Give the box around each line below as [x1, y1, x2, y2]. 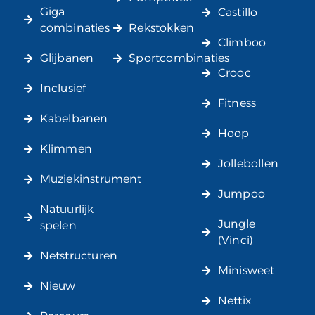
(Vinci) [217, 233, 254, 247]
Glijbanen [39, 51, 94, 65]
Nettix [217, 294, 252, 308]
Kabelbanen [39, 112, 108, 126]
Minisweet [217, 264, 275, 278]
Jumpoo [217, 187, 266, 201]
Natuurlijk [39, 202, 94, 217]
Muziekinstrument [39, 172, 142, 186]
